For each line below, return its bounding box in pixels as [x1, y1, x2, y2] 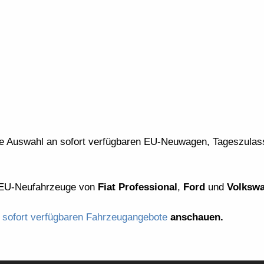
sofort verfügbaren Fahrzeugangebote [2, 212, 167, 223]
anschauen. [167, 212, 223, 223]
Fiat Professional [98, 181, 177, 193]
